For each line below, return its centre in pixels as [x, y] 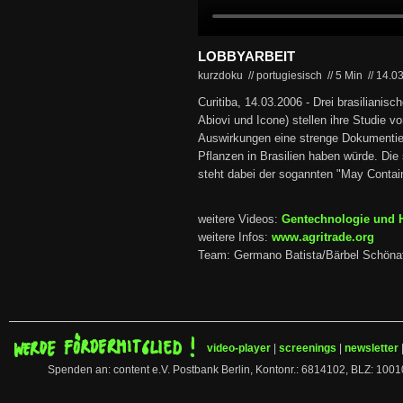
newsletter [372, 348]
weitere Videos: [240, 219]
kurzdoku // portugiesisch [261, 76]
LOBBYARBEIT [246, 56]
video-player [239, 348]
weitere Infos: [235, 237]
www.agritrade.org [323, 237]
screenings [308, 348]
